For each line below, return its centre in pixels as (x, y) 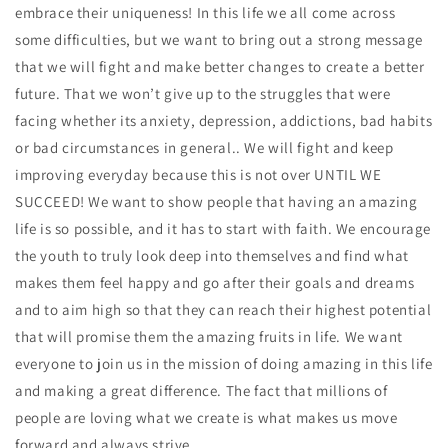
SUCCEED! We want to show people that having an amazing (216, 201)
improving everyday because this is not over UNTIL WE (198, 174)
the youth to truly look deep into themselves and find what (212, 255)
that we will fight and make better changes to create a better (220, 66)
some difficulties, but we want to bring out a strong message (219, 39)
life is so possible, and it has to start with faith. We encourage (223, 228)
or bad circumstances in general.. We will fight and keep (204, 147)
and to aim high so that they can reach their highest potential (223, 309)
